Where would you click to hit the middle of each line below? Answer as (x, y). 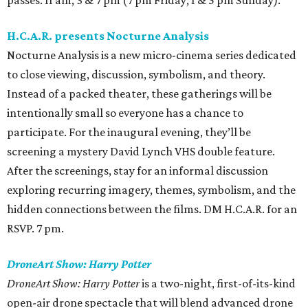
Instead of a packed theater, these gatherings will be (139, 94)
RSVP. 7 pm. (35, 229)
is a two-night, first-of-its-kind (218, 284)
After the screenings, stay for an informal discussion (137, 171)
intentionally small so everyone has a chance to (125, 113)
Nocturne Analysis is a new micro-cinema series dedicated (152, 55)
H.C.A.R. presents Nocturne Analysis (108, 36)
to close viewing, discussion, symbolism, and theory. (136, 75)
